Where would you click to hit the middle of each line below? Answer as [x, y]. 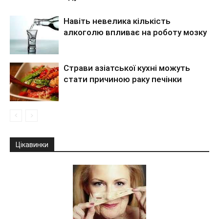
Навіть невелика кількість [117, 21]
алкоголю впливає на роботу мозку [135, 32]
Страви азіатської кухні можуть [127, 68]
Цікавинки [32, 145]
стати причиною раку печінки [123, 79]
